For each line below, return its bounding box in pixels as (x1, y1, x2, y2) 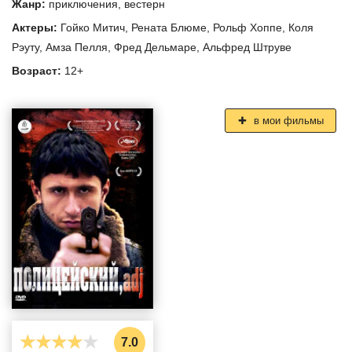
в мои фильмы (250, 115, 324, 127)
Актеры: (12, 21, 60, 35)
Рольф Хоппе (213, 21, 282, 35)
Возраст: (12, 64, 64, 78)
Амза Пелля (46, 41, 108, 54)
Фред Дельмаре (114, 41, 196, 54)
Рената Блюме (131, 21, 207, 35)
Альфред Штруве (203, 41, 291, 54)
